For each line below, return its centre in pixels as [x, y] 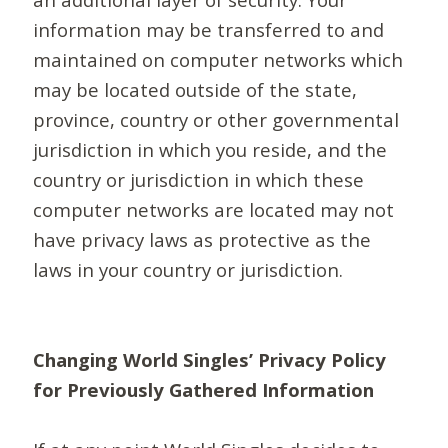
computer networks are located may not [214, 210]
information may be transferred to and [209, 30]
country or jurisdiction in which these [199, 180]
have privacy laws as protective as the [202, 240]
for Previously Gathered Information [204, 390]
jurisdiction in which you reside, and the [210, 150]
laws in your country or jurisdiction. [188, 270]
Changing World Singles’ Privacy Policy [210, 360]
